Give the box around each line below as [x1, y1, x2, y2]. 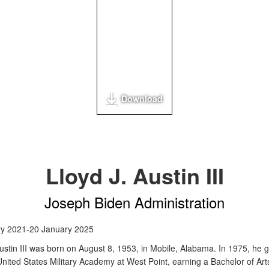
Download [121, 92, 163, 104]
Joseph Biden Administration [44, 192, 225, 213]
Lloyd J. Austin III [45, 160, 224, 191]
